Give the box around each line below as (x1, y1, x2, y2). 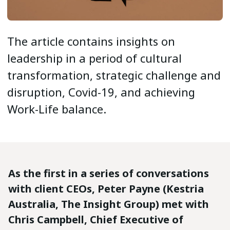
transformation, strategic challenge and (7, 67, 221, 83)
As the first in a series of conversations (8, 166, 209, 181)
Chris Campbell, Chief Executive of (8, 213, 183, 227)
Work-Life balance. (7, 101, 106, 117)
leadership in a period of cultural (7, 50, 182, 66)
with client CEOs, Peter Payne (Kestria (8, 182, 204, 196)
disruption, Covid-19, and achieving (7, 84, 195, 100)
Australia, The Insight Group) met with (8, 197, 209, 212)
